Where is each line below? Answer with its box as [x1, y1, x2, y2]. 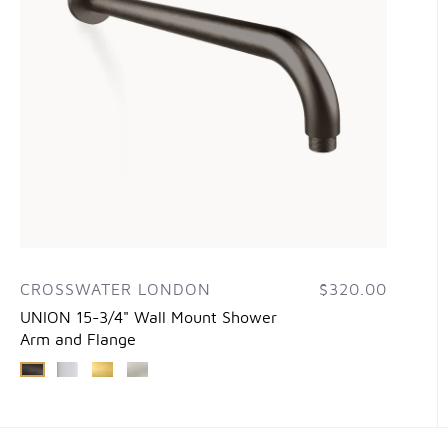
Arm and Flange [20, 332, 136, 349]
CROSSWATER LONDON [20, 282, 211, 299]
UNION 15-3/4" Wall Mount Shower [20, 310, 277, 327]
